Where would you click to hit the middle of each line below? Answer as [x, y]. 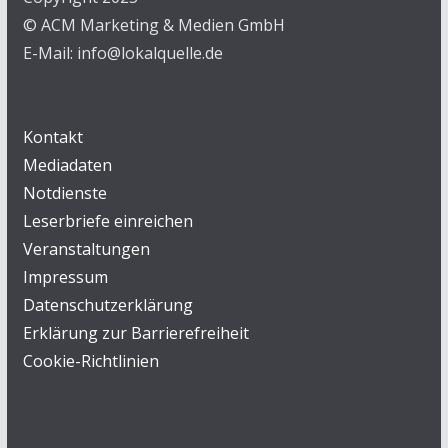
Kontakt [52, 137]
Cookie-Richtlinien [90, 361]
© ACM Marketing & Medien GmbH [153, 25]
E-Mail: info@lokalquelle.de [122, 53]
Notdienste [64, 193]
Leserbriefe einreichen [107, 221]
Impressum [65, 277]
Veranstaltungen [86, 249]
